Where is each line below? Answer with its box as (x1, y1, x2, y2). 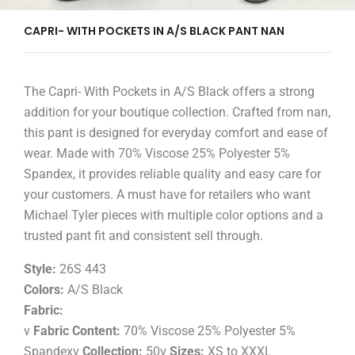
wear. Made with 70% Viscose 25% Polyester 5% (24, 146, 290, 162)
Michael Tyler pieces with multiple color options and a (24, 208, 323, 223)
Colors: (24, 282, 64, 298)
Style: (24, 261, 56, 277)
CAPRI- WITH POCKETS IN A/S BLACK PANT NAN (24, 23, 284, 40)
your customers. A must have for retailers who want (24, 187, 311, 203)
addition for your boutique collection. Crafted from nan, (24, 105, 330, 120)
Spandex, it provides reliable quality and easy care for (24, 166, 321, 182)
